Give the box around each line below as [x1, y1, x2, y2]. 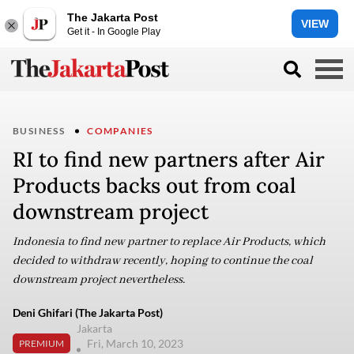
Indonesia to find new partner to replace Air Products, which [13, 235, 326, 249]
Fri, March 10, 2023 [87, 337, 186, 350]
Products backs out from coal [13, 172, 296, 198]
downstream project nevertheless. [13, 273, 190, 287]
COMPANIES [87, 125, 153, 137]
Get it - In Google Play [67, 25, 160, 37]
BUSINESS [13, 125, 66, 137]
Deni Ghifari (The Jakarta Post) [13, 306, 163, 319]
